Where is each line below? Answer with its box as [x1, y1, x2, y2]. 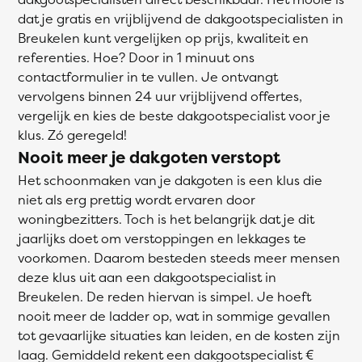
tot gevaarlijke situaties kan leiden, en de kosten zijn [18, 326, 340, 344]
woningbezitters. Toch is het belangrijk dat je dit [18, 210, 314, 228]
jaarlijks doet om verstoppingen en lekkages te [18, 229, 306, 247]
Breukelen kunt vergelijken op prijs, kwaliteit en [18, 29, 309, 47]
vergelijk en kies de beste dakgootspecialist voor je [18, 107, 330, 124]
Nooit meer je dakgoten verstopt [18, 146, 280, 168]
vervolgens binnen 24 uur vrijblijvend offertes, [18, 87, 302, 105]
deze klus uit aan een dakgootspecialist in [18, 268, 276, 286]
